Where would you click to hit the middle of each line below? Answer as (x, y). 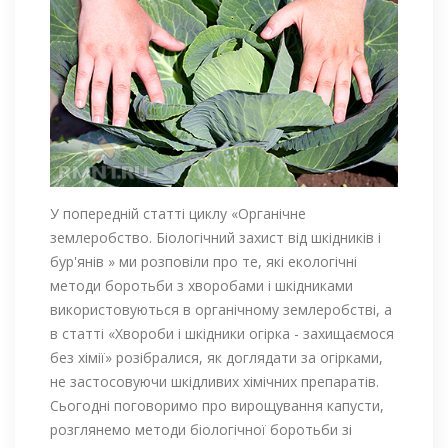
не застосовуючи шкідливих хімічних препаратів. (214, 382)
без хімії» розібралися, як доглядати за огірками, (216, 358)
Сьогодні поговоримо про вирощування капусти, (217, 406)
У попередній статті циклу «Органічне (178, 214)
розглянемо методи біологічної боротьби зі (201, 430)
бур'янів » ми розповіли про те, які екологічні (203, 262)
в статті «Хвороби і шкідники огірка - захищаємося (222, 334)
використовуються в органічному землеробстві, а (221, 310)
